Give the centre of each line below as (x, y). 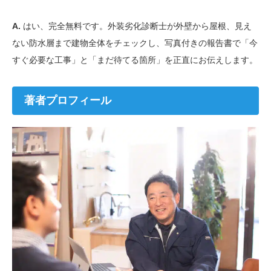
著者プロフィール (68, 100)
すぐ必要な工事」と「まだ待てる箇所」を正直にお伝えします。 (135, 60)
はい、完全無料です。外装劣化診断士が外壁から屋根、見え (136, 26)
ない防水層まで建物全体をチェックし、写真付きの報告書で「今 (135, 43)
